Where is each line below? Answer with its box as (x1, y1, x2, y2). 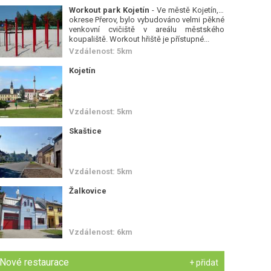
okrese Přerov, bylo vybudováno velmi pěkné (68, 15, 224, 24)
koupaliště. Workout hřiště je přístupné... (68, 34, 209, 44)
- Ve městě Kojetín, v (149, 5, 224, 15)
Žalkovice (68, 186, 106, 196)
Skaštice (68, 126, 102, 135)
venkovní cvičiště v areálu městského (68, 24, 224, 34)
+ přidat (189, 258, 218, 268)
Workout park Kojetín (68, 5, 149, 15)
